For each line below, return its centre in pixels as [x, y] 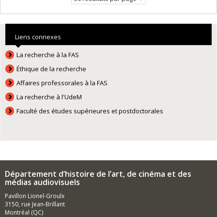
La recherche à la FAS [48, 55]
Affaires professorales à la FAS [62, 83]
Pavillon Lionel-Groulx [35, 196]
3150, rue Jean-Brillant [35, 204]
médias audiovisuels [42, 182]
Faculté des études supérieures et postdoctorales [90, 111]
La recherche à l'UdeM [49, 97]
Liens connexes [38, 37]
